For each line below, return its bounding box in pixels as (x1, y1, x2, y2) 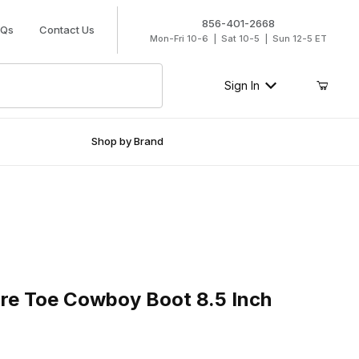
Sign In (224, 79, 260, 93)
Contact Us (38, 23, 95, 36)
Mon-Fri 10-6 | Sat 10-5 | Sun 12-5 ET (149, 33, 327, 44)
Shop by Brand (91, 135, 164, 148)
